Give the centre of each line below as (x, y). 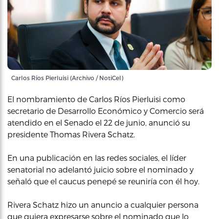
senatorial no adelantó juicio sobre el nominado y (100, 169)
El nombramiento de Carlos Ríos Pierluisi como (96, 99)
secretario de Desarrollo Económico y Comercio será (106, 111)
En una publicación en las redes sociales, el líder (97, 158)
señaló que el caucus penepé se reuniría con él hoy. (103, 181)
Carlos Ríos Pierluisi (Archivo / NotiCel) (67, 78)
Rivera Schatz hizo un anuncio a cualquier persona (103, 205)
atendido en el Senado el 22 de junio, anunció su (99, 122)
